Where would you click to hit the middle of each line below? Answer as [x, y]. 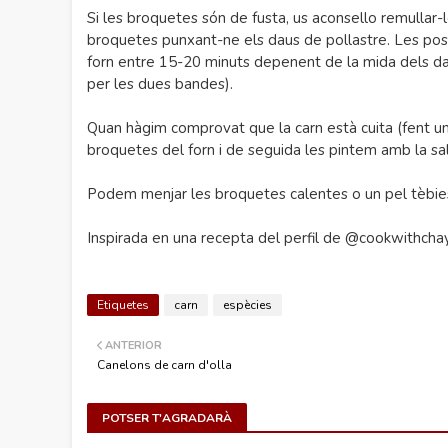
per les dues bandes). [162, 84]
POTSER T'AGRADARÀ [167, 418]
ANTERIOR [133, 345]
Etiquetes [123, 305]
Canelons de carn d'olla [164, 365]
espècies [247, 305]
